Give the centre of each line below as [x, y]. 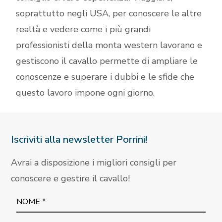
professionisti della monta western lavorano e [109, 45]
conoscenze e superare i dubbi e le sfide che [105, 77]
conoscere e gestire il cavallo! [71, 179]
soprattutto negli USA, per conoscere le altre [109, 13]
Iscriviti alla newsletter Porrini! [79, 140]
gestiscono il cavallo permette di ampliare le [107, 61]
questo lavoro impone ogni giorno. [85, 92]
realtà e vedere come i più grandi [83, 29]
